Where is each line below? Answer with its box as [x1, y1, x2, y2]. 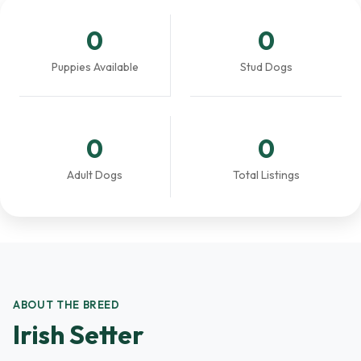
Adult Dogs [67, 168, 122, 182]
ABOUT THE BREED [13, 298, 120, 311]
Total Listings [232, 168, 300, 182]
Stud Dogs [239, 60, 293, 74]
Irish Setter [13, 318, 144, 351]
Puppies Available [51, 60, 139, 74]
